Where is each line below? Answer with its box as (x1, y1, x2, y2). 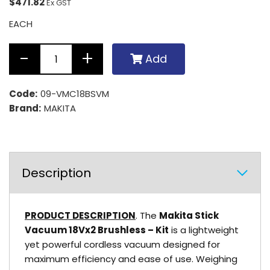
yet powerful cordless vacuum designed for (25, 238, 220, 251)
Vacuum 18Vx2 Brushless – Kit (25, 224, 169, 236)
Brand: (9, 102, 43, 115)
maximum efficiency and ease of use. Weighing (25, 253, 237, 265)
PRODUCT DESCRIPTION (25, 209, 136, 222)
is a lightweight (169, 224, 239, 236)
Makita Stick (159, 209, 219, 222)
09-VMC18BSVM (40, 87, 109, 100)
